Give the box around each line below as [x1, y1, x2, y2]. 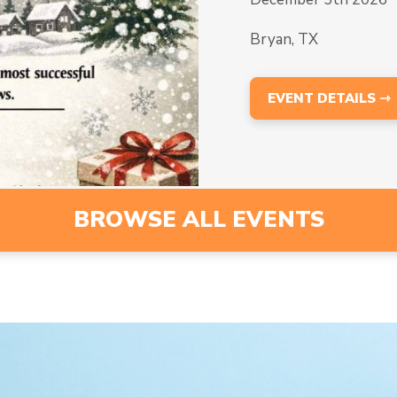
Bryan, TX [249, 29, 318, 51]
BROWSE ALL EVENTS [73, 204, 324, 235]
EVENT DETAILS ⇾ [268, 90, 392, 108]
